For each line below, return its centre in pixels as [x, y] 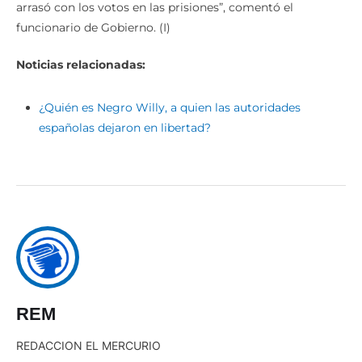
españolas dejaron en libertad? [125, 128]
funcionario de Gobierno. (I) [93, 28]
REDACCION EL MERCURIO [88, 346]
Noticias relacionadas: [81, 65]
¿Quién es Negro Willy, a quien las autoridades [170, 108]
